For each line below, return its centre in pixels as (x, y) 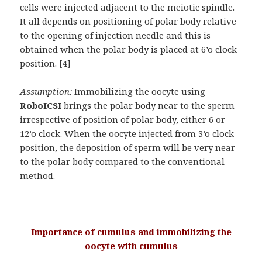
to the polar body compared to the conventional (123, 162)
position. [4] (46, 63)
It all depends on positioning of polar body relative (128, 21)
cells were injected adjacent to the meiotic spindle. (127, 7)
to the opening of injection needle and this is (116, 35)
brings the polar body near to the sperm (148, 106)
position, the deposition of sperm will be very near (128, 148)
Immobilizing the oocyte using (139, 92)
